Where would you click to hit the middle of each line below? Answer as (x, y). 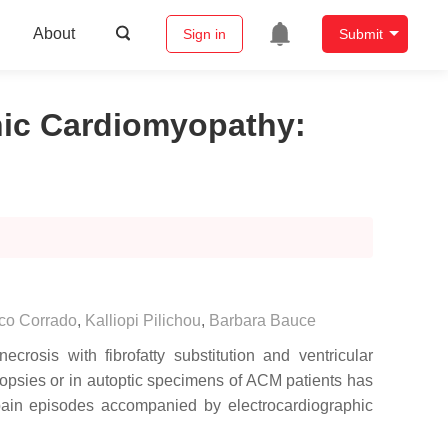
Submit (360, 34)
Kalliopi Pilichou (143, 320)
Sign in (204, 34)
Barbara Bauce (262, 320)
